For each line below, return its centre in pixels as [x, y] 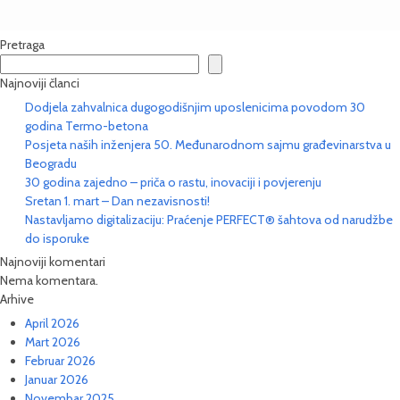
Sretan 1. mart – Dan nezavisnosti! [117, 200]
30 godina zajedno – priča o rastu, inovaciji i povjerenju [173, 182]
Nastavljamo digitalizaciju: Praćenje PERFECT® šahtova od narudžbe [209, 219]
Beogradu [51, 163]
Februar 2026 [60, 360]
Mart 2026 [53, 342]
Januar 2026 [57, 379]
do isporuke [57, 238]
